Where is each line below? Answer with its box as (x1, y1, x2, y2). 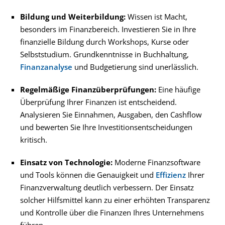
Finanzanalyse (20, 61, 72, 72)
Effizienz (156, 169, 186, 180)
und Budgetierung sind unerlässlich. (72, 61, 198, 72)
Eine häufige (156, 84, 200, 94)
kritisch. (20, 134, 47, 145)
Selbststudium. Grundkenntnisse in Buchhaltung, (20, 49, 189, 59)
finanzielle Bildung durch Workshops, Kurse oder (20, 36, 189, 47)
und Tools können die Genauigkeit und (20, 169, 156, 180)
